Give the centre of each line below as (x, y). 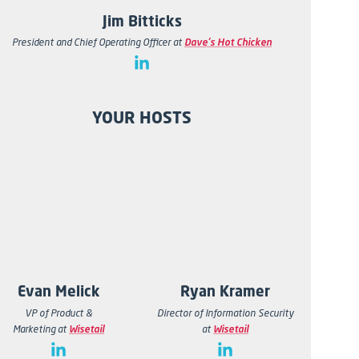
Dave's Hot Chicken (228, 42)
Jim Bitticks (142, 21)
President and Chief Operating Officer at (99, 42)
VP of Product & (59, 313)
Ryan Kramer (226, 291)
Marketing (34, 329)
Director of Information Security (226, 313)
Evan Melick (58, 291)
